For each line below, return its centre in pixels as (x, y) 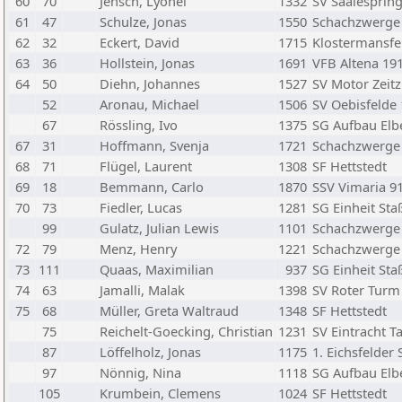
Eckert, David (140, 42)
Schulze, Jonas (143, 22)
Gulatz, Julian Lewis (159, 228)
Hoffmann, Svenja (154, 145)
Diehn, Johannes (150, 83)
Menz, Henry (138, 249)
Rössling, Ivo (139, 125)
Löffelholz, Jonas (150, 352)
